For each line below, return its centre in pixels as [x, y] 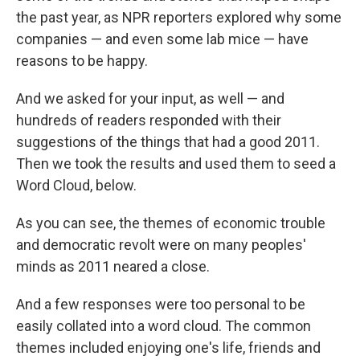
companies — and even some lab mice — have [162, 39]
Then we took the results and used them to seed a [176, 164]
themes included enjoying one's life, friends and [168, 348]
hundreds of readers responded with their [149, 121]
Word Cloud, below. [76, 186]
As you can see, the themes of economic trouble [171, 223]
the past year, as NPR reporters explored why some [179, 18]
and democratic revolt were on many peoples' [161, 245]
